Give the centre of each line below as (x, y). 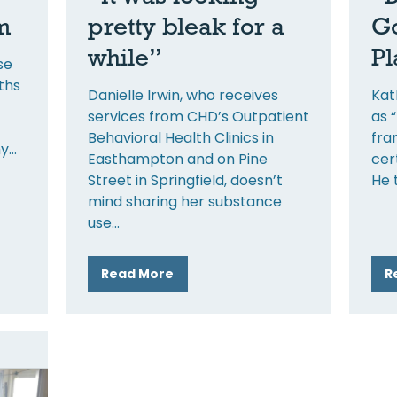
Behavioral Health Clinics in (180, 137)
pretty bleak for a (186, 25)
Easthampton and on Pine (177, 159)
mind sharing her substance (184, 201)
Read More (138, 273)
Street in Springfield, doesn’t (185, 180)
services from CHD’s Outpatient (198, 116)
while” (125, 56)
